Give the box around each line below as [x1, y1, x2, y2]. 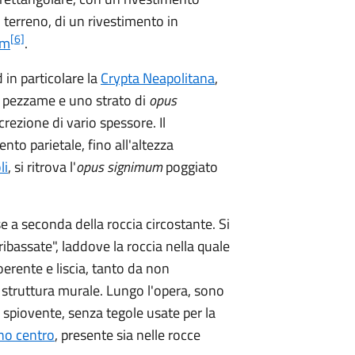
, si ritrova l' [8, 156, 76, 177]
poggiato [162, 156, 218, 177]
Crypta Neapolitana [101, 67, 215, 89]
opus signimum [76, 156, 162, 177]
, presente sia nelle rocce [55, 324, 200, 345]
